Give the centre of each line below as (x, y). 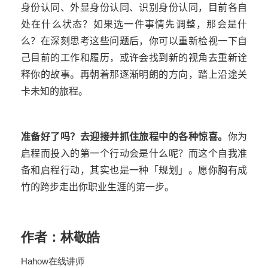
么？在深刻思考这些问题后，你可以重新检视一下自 (134, 41)
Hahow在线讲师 (53, 261)
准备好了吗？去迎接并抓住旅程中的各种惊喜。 (124, 137)
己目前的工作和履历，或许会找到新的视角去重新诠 (134, 58)
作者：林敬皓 (60, 237)
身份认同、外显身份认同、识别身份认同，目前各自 (134, 8)
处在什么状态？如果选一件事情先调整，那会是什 (134, 25)
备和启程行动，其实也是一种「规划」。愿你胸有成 (134, 170)
